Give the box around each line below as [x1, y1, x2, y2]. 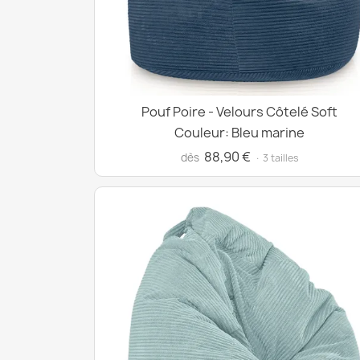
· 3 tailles [254, 151, 299, 165]
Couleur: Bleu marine [174, 124, 305, 141]
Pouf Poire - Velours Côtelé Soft [141, 103, 337, 121]
